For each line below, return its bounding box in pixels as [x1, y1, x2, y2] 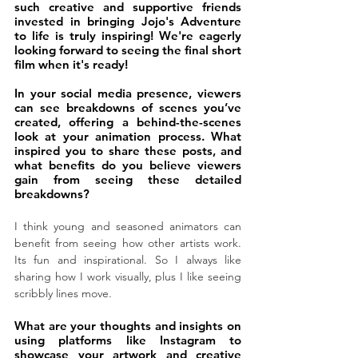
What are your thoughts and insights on [14, 317, 241, 333]
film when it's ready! [14, 56, 128, 72]
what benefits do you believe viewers [14, 157, 241, 173]
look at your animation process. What [14, 128, 241, 144]
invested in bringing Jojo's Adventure [14, 13, 241, 29]
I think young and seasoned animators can [14, 218, 241, 233]
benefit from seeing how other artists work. [14, 235, 241, 250]
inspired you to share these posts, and [14, 142, 241, 158]
